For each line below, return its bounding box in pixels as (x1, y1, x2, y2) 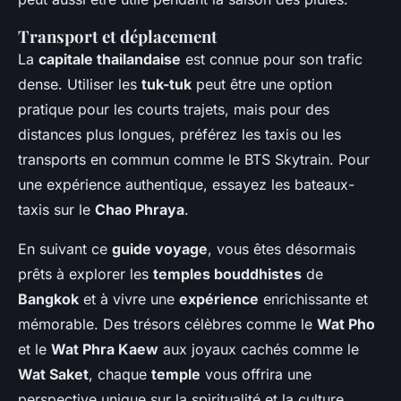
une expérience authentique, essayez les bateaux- (18, 175, 354, 194)
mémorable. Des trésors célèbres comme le (18, 315, 317, 334)
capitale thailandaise (38, 50, 181, 69)
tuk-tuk (141, 75, 192, 94)
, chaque (89, 365, 151, 384)
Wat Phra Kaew (51, 340, 158, 359)
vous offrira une (200, 365, 311, 384)
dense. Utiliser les (18, 75, 141, 94)
